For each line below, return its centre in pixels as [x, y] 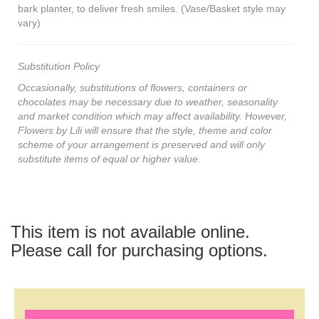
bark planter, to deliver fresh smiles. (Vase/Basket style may [152, 8]
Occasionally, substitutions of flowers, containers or [132, 87]
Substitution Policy [59, 66]
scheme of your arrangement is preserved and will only [141, 144]
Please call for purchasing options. [139, 250]
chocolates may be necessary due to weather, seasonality [148, 101]
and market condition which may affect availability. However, [152, 116]
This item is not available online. [130, 231]
